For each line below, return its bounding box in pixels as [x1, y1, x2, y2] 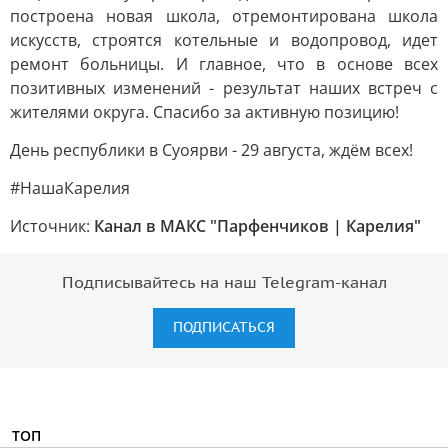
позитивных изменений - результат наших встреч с [10, 77, 438, 99]
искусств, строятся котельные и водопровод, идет [10, 29, 438, 51]
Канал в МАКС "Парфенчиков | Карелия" [94, 215, 421, 237]
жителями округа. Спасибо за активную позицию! [10, 101, 399, 123]
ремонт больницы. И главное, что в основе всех [10, 53, 438, 75]
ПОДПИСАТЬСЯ [173, 319, 275, 336]
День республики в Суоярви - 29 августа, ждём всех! [10, 139, 413, 161]
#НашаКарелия [10, 177, 130, 199]
